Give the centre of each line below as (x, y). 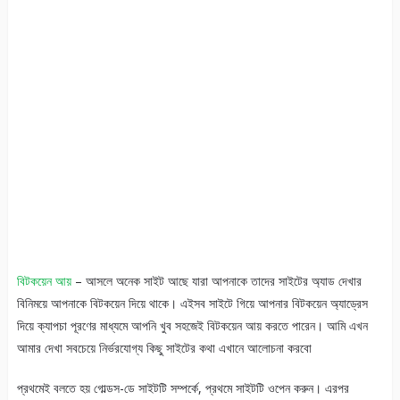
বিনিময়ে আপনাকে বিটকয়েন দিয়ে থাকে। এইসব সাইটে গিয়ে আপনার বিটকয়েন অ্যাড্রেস (192, 304)
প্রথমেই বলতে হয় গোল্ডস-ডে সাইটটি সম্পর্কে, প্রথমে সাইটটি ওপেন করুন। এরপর (183, 388)
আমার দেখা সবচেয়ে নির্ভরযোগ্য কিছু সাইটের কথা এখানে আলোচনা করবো (166, 348)
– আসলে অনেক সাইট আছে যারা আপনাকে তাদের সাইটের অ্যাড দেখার (216, 281)
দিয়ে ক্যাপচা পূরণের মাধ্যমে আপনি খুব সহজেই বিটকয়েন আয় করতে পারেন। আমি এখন (192, 326)
